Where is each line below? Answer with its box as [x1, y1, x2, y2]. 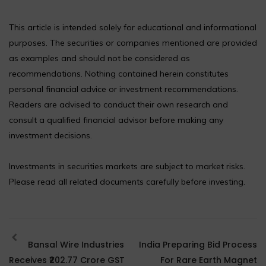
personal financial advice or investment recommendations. [9, 84, 238, 95]
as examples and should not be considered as [9, 53, 190, 64]
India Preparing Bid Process [139, 239, 257, 251]
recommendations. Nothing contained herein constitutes [9, 68, 229, 80]
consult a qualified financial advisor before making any [9, 115, 223, 126]
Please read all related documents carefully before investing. [9, 176, 245, 188]
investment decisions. [9, 130, 92, 141]
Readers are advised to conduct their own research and [9, 99, 228, 110]
